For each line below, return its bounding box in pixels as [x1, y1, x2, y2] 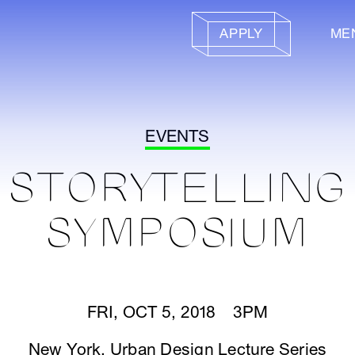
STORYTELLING [9, 167, 346, 212]
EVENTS [145, 127, 210, 147]
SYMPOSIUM [45, 212, 310, 258]
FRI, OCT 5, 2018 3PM [86, 303, 269, 323]
